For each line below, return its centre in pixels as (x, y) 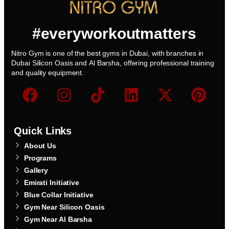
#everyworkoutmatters (114, 33)
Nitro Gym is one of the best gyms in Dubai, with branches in (108, 53)
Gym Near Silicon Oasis (64, 207)
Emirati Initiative (52, 182)
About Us (40, 145)
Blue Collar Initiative (59, 194)
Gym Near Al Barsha (58, 219)
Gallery (36, 170)
